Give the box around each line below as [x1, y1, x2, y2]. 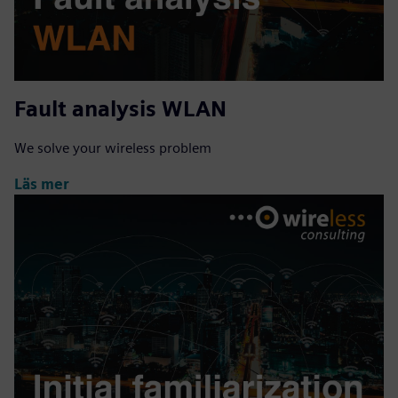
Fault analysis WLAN [14, 96, 227, 123]
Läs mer [14, 175, 69, 193]
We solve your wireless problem [14, 139, 211, 157]
